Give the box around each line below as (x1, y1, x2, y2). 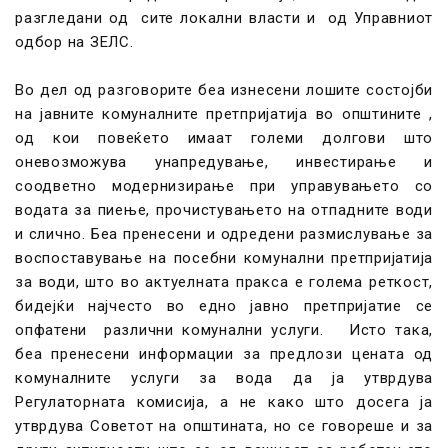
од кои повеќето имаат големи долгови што (15, 129, 433, 147)
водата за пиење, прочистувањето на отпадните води (15, 201, 433, 219)
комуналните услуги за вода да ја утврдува (15, 369, 433, 387)
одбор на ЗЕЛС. (15, 33, 148, 51)
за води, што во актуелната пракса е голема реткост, (15, 273, 433, 291)
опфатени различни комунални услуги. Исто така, (15, 321, 433, 339)
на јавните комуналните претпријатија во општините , (15, 105, 433, 123)
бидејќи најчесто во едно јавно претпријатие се (15, 297, 433, 315)
